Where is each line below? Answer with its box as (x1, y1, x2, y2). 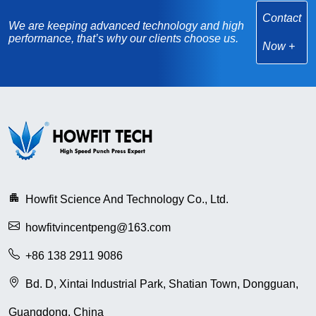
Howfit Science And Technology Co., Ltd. (25, 193, 229, 206)
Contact (262, 12, 301, 25)
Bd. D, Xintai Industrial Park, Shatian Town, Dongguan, (25, 278, 298, 291)
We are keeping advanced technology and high (8, 20, 244, 32)
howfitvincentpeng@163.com (25, 221, 171, 234)
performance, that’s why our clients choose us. (8, 32, 238, 45)
